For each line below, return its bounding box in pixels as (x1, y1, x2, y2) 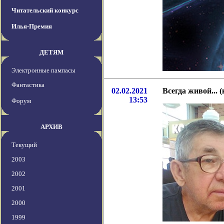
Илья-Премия (11, 22, 52, 30)
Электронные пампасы (11, 66, 75, 74)
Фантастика (11, 81, 44, 89)
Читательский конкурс (11, 6, 78, 14)
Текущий (11, 141, 37, 149)
